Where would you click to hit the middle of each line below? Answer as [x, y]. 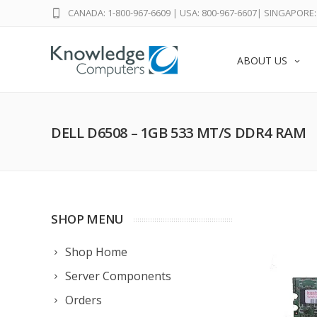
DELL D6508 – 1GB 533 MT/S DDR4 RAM [179, 133]
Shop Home [96, 252]
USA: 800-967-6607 [218, 13]
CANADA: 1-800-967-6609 [119, 13]
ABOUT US [262, 60]
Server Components [118, 276]
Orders [83, 300]
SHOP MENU [87, 219]
